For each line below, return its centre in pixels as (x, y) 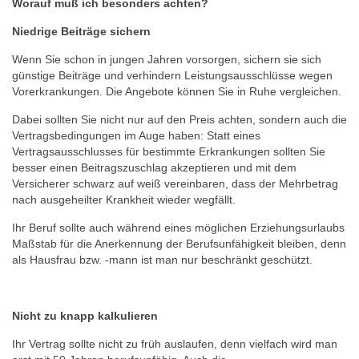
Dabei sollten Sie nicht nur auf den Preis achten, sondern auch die (179, 119)
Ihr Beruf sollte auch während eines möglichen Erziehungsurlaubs (178, 228)
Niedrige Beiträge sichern (81, 31)
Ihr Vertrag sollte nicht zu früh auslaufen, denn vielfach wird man (175, 344)
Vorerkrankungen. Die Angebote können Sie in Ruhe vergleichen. (178, 91)
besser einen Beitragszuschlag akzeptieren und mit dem (154, 167)
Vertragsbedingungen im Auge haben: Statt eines (136, 135)
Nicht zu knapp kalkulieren (85, 316)
